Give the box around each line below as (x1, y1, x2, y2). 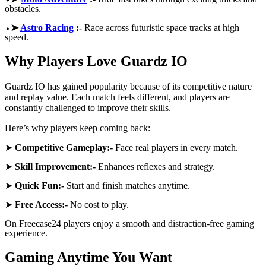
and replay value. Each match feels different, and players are (5, 92, 230, 103)
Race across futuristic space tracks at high (84, 22, 239, 33)
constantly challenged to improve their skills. (5, 103, 171, 113)
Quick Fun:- (15, 180, 66, 191)
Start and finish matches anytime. (66, 180, 190, 191)
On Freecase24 (5, 218, 61, 229)
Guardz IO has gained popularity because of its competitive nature (5, 81, 252, 92)
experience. (5, 228, 47, 239)
